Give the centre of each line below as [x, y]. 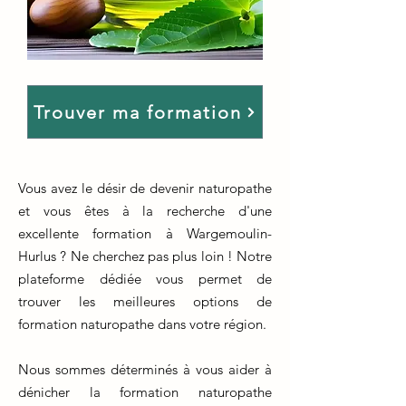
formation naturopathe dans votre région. [142, 324]
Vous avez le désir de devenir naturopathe [145, 188]
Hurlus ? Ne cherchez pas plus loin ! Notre [145, 256]
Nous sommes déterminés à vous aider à [145, 369]
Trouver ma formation [138, 112]
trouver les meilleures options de [145, 301]
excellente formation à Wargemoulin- [145, 233]
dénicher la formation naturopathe [145, 392]
